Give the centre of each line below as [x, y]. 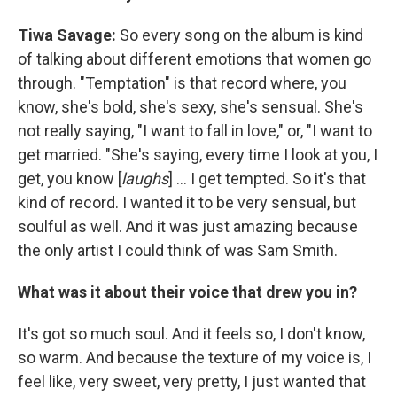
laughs [145, 179]
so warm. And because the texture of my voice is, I [195, 358]
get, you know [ [70, 179]
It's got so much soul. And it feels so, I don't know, [191, 334]
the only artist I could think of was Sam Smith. [178, 250]
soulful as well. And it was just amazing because [188, 226]
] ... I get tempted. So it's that [267, 179]
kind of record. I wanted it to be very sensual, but [187, 202]
